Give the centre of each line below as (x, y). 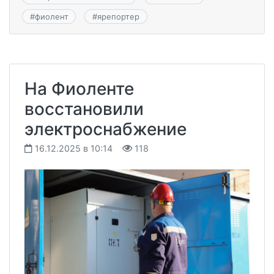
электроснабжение (106, 129)
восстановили (84, 109)
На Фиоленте (79, 88)
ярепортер (118, 16)
